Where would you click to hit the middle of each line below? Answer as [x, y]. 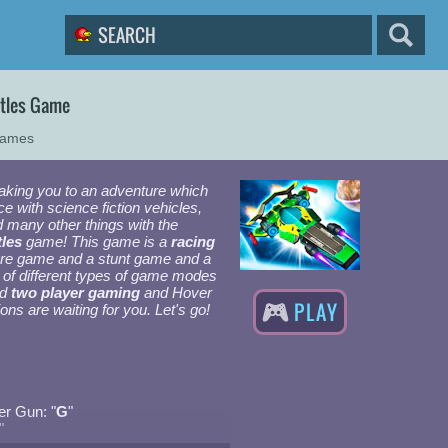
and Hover [176, 292]
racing [193, 241]
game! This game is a [96, 241]
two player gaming [75, 292]
